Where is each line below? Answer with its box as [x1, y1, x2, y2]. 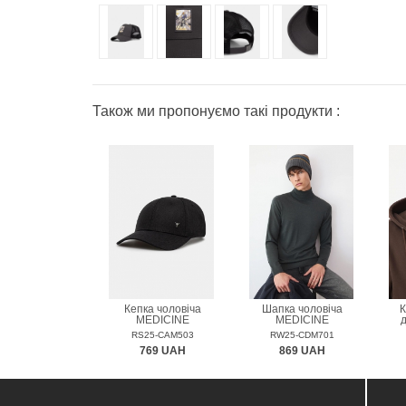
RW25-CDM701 [270, 329, 335, 340]
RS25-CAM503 [130, 329, 194, 340]
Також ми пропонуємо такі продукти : [92, 103, 340, 120]
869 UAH [279, 343, 326, 357]
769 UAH [139, 343, 186, 357]
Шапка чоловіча [262, 302, 343, 314]
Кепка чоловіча [123, 302, 201, 314]
